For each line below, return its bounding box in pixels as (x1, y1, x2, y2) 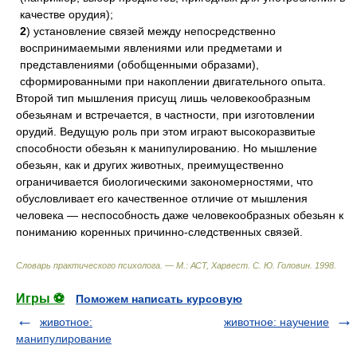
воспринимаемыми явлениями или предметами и (20, 41, 282, 54)
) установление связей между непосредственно (26, 25, 276, 37)
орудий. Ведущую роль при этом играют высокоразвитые (16, 125, 316, 138)
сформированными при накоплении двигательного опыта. (20, 75, 326, 88)
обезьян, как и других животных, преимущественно (16, 159, 284, 171)
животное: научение (224, 316, 329, 328)
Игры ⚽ (16, 292, 65, 305)
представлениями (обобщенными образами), (20, 58, 259, 71)
